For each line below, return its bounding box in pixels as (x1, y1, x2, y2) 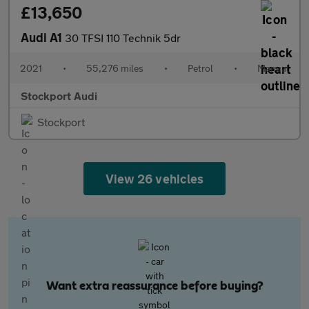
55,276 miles (86, 62, 143, 74)
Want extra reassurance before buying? (46, 280, 263, 292)
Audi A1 (21, 30, 65, 45)
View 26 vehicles (106, 171, 203, 186)
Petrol (188, 62, 213, 74)
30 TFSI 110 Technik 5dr (65, 31, 181, 44)
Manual (257, 62, 289, 74)
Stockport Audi (21, 89, 97, 102)
